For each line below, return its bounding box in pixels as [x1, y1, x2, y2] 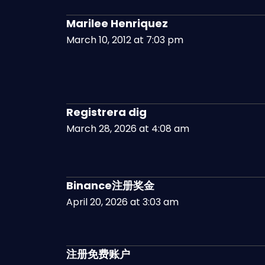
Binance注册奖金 [66, 178, 154, 193]
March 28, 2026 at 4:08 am [66, 122, 189, 135]
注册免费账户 [66, 247, 130, 261]
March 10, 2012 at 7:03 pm [66, 33, 183, 47]
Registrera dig [66, 105, 147, 119]
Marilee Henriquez [66, 16, 168, 31]
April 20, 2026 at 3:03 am [66, 195, 179, 209]
